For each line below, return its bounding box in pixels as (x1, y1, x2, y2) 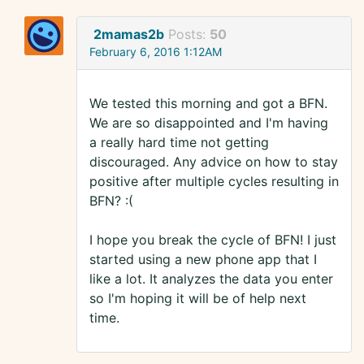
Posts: (168, 26, 210, 43)
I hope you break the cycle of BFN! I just (89, 232, 336, 249)
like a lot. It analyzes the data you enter (89, 271, 333, 288)
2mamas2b (93, 26, 164, 43)
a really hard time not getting (89, 134, 269, 151)
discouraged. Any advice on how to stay (89, 154, 338, 171)
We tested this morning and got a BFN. (89, 95, 327, 112)
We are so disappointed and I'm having (89, 115, 328, 132)
